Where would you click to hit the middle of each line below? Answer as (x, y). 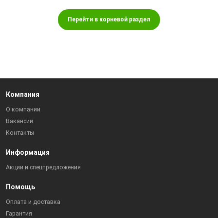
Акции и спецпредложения (44, 168)
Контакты (20, 133)
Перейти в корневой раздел (109, 19)
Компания (23, 95)
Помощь (21, 187)
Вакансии (20, 121)
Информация (28, 153)
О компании (23, 110)
